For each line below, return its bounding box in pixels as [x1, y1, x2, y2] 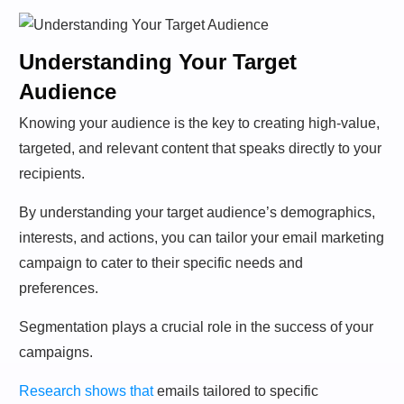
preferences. [19, 280, 98, 296]
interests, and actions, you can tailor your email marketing [19, 229, 384, 245]
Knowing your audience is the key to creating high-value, [19, 115, 380, 131]
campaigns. [19, 344, 93, 360]
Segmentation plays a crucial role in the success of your [19, 318, 373, 335]
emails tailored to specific [153, 382, 318, 399]
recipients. [19, 165, 85, 181]
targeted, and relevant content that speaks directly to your [19, 140, 381, 156]
